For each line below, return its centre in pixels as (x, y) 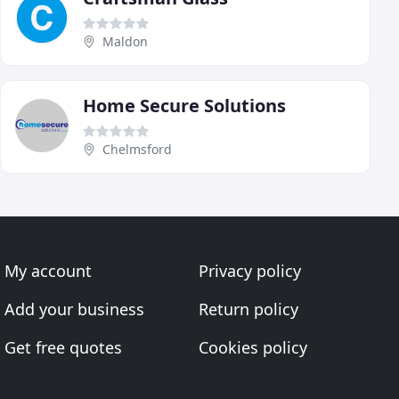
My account (49, 271)
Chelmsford (137, 149)
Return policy (248, 309)
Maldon (125, 41)
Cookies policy (252, 347)
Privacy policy (249, 271)
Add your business (75, 309)
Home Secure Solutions (184, 105)
